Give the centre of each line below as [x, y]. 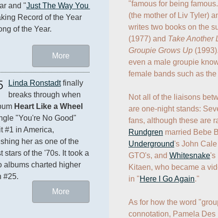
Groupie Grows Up [161, 50]
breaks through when [45, 95]
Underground [151, 144]
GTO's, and [149, 155]
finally [72, 83]
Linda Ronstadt [35, 83]
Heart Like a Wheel [48, 107]
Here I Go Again [167, 179]
